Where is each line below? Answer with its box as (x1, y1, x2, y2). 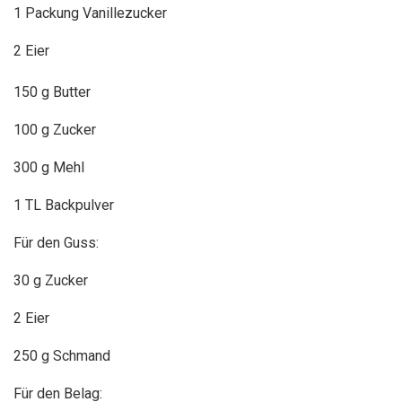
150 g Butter (13, 83, 91, 100)
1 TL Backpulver (13, 196, 114, 214)
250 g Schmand (13, 346, 110, 364)
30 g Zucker (13, 271, 88, 289)
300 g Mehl (13, 158, 84, 176)
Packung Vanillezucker (25, 4, 167, 22)
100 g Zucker (13, 120, 96, 138)
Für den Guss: (13, 233, 99, 251)
